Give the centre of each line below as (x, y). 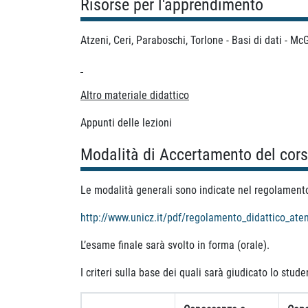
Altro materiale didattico (135, 95)
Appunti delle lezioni (126, 122)
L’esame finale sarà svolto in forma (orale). (175, 245)
